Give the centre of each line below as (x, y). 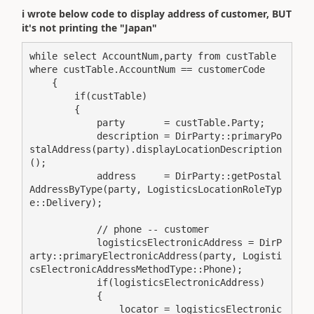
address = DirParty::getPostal (63, 176)
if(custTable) (52, 96)
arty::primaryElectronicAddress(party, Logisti (156, 256)
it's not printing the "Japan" (89, 27)
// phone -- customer (63, 229)
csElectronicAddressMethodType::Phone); (136, 269)
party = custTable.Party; (63, 123)
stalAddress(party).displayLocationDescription (156, 149)
